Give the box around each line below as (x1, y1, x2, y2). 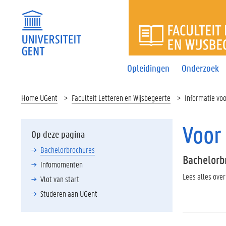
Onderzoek (182, 62, 219, 74)
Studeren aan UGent (40, 188, 97, 199)
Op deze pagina (31, 128, 85, 140)
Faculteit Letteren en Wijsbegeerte (72, 92, 171, 103)
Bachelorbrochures (40, 144, 95, 155)
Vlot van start (40, 174, 79, 184)
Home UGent (21, 92, 58, 103)
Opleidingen (127, 62, 170, 74)
